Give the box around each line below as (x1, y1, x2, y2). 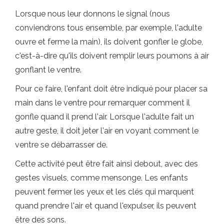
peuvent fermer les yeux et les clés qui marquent (15, 187, 194, 196)
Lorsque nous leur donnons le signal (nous (15, 9, 170, 18)
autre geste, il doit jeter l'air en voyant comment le (15, 126, 198, 135)
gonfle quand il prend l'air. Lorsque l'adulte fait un (15, 112, 194, 121)
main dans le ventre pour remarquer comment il (15, 98, 190, 107)
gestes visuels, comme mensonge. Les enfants (15, 173, 188, 182)
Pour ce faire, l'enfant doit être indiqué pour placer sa (15, 84, 207, 93)
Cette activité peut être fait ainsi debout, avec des (15, 159, 198, 168)
